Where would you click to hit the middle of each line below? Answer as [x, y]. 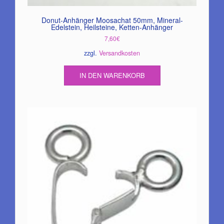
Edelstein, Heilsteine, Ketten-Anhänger [112, 27]
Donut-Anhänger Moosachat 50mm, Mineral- [112, 20]
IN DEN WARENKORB [112, 75]
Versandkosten [119, 53]
